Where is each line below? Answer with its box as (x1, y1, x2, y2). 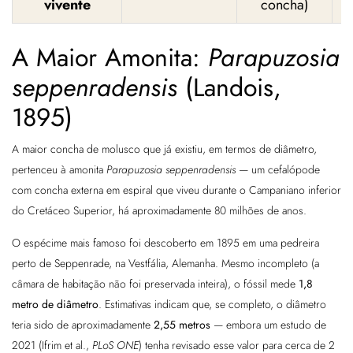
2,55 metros (154, 317, 210, 333)
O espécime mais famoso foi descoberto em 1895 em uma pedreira (12, 235, 319, 251)
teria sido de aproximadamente (12, 317, 154, 333)
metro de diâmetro (12, 296, 98, 313)
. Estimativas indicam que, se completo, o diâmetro (98, 296, 326, 313)
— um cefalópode (236, 162, 320, 178)
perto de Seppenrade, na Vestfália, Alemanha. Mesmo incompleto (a (12, 255, 319, 272)
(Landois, (177, 69, 281, 106)
